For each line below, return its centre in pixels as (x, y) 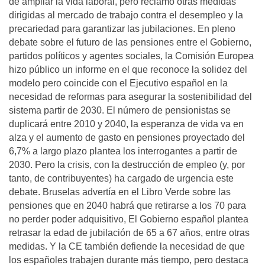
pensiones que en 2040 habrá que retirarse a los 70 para (127, 206)
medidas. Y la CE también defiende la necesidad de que (127, 246)
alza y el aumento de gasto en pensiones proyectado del (127, 138)
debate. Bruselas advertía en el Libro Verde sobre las (120, 192)
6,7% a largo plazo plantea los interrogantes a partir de (123, 151)
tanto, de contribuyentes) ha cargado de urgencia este (121, 178)
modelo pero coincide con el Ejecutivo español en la (118, 83)
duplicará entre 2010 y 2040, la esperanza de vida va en (126, 124)
